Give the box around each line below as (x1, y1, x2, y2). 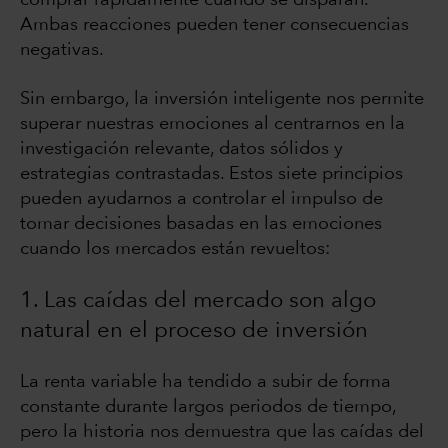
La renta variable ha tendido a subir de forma (20, 373, 391, 392)
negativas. (20, 41, 104, 60)
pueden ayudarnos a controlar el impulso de (20, 190, 383, 209)
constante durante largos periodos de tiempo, (20, 398, 396, 417)
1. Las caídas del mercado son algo (20, 290, 376, 313)
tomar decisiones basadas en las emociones (20, 215, 382, 234)
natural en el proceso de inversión (20, 320, 368, 343)
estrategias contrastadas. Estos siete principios (20, 165, 403, 184)
